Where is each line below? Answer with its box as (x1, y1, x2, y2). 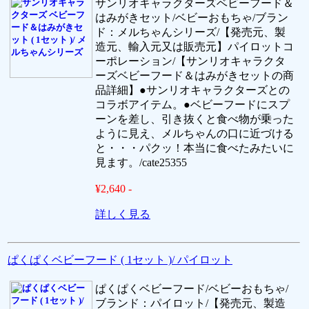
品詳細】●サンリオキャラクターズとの (95, 83, 290, 96)
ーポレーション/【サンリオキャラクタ (95, 54, 286, 67)
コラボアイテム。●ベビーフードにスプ (95, 98, 290, 110)
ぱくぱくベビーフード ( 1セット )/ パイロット (8, 253, 232, 266)
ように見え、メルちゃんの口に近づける (95, 127, 294, 139)
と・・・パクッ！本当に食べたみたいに (95, 141, 294, 154)
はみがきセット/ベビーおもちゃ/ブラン (95, 11, 288, 23)
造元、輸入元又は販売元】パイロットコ (95, 40, 294, 52)
